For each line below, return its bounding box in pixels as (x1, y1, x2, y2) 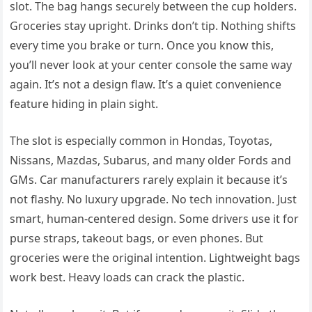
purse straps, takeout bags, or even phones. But (10, 231, 264, 247)
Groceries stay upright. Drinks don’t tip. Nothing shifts (10, 18, 297, 34)
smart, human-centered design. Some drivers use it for (10, 211, 299, 227)
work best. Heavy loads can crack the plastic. (10, 270, 245, 286)
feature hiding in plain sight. (10, 96, 159, 112)
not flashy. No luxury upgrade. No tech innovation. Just (10, 192, 297, 208)
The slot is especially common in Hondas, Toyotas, (10, 133, 273, 149)
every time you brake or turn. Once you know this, (10, 38, 274, 54)
